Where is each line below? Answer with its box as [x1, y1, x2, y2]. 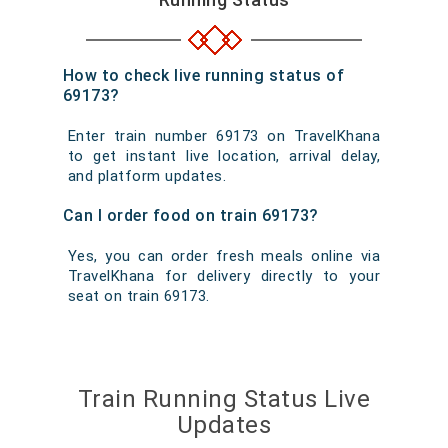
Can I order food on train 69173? [62, 206, 319, 225]
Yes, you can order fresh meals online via [67, 247, 381, 265]
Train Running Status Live [77, 385, 371, 413]
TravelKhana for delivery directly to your [67, 267, 381, 285]
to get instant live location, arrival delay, [67, 147, 381, 165]
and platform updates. [67, 167, 227, 185]
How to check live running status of [62, 66, 345, 85]
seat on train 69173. [67, 287, 210, 305]
